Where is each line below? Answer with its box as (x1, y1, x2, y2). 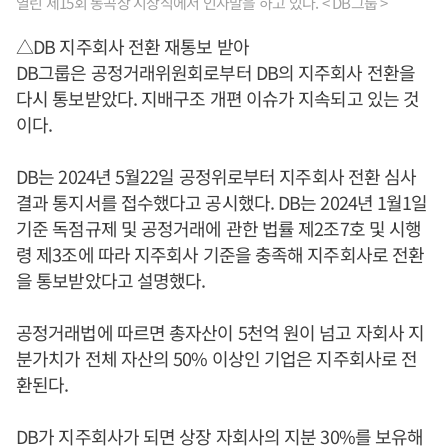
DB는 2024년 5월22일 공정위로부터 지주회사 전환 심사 (16, 163, 417, 189)
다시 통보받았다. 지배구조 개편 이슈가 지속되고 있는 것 (16, 85, 420, 111)
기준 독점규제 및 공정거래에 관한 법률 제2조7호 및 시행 (16, 215, 422, 241)
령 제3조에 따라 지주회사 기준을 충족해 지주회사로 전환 (16, 241, 425, 267)
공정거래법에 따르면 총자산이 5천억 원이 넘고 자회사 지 (16, 319, 425, 345)
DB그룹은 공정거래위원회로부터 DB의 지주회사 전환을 (16, 59, 415, 85)
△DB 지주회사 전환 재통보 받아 (16, 33, 249, 59)
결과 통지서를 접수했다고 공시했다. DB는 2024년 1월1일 (16, 189, 428, 215)
